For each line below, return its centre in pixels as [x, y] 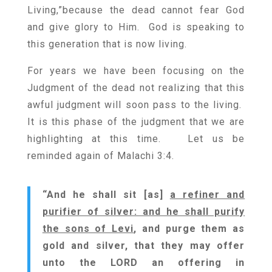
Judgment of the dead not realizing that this [136, 88]
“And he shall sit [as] [106, 195]
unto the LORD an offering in [144, 263]
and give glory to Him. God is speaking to [136, 27]
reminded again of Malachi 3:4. [100, 156]
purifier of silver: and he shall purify [144, 212]
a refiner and [207, 195]
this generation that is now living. [107, 44]
